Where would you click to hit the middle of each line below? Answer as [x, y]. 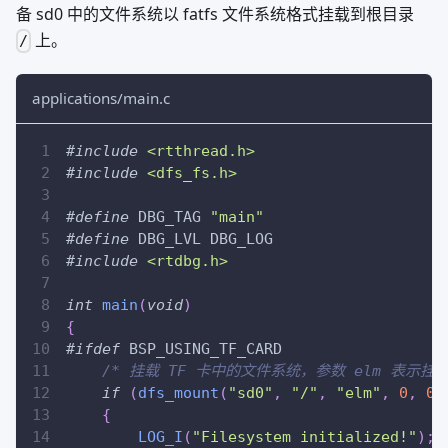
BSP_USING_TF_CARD [205, 349]
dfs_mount [178, 393]
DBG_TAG [169, 217]
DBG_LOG [241, 239]
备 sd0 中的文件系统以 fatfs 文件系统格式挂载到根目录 [215, 14]
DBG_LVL [169, 239]
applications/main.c [101, 98]
